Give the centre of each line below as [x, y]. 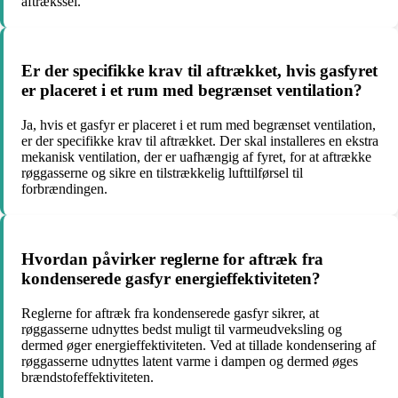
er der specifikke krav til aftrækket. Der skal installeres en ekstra [200, 141]
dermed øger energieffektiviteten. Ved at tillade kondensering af [199, 345]
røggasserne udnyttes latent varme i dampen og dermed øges [190, 361]
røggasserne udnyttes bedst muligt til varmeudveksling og [182, 329]
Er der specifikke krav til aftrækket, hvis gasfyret [199, 71]
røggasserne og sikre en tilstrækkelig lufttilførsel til [162, 173]
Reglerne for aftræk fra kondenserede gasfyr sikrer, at [170, 313]
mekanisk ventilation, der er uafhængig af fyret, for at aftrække [196, 157]
